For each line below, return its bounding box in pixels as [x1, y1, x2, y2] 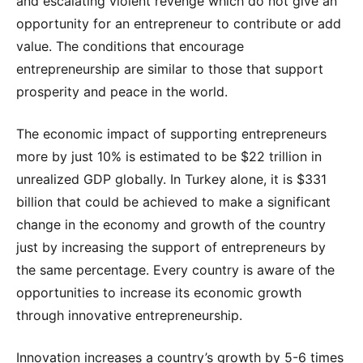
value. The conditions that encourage [16, 37, 244, 54]
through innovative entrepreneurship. [16, 306, 242, 323]
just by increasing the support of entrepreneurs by [16, 238, 326, 255]
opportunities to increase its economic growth [16, 284, 301, 301]
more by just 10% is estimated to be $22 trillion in [16, 147, 322, 164]
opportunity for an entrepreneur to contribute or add [16, 15, 341, 32]
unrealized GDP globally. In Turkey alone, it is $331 [16, 170, 327, 187]
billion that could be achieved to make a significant [16, 193, 331, 210]
